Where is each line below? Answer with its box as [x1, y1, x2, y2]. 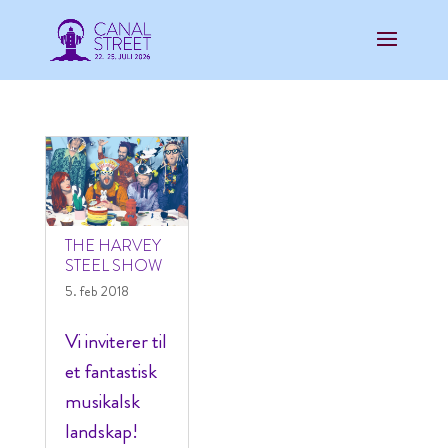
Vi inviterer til [64, 327, 167, 356]
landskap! [64, 417, 138, 446]
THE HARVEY [64, 234, 161, 257]
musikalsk [64, 387, 140, 416]
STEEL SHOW [64, 254, 162, 277]
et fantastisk [64, 357, 157, 386]
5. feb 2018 [64, 281, 129, 301]
